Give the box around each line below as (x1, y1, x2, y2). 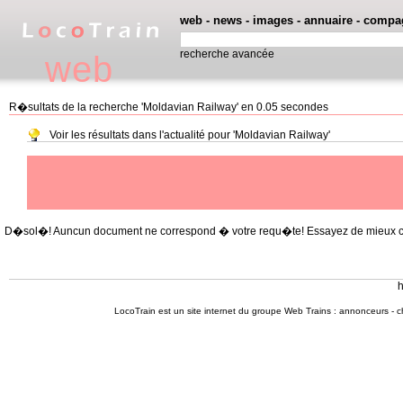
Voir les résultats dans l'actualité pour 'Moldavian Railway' (49, 129, 330, 141)
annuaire (304, 13, 353, 27)
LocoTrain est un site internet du (114, 306, 252, 316)
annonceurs (339, 306, 389, 316)
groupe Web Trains (252, 306, 331, 316)
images (253, 13, 293, 27)
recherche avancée (180, 48, 274, 60)
